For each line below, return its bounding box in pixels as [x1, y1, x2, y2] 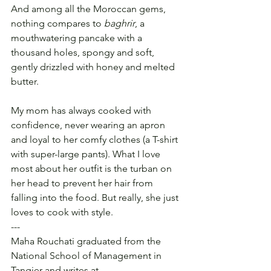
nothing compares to [11, 18, 104, 30]
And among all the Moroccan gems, [11, 3, 168, 15]
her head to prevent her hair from [11, 177, 155, 189]
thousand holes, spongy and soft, [11, 47, 157, 59]
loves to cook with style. [11, 206, 113, 218]
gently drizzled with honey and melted [11, 61, 177, 73]
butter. [11, 76, 39, 88]
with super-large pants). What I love [11, 148, 163, 160]
